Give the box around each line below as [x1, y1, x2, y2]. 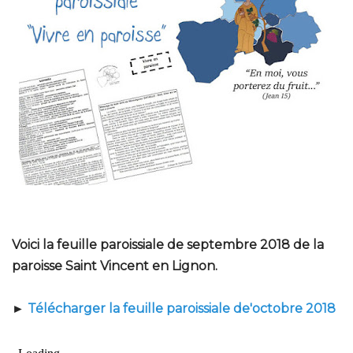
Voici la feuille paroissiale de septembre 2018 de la [12, 237, 324, 252]
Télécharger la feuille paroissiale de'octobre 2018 [28, 301, 336, 316]
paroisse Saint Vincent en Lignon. [12, 258, 217, 273]
